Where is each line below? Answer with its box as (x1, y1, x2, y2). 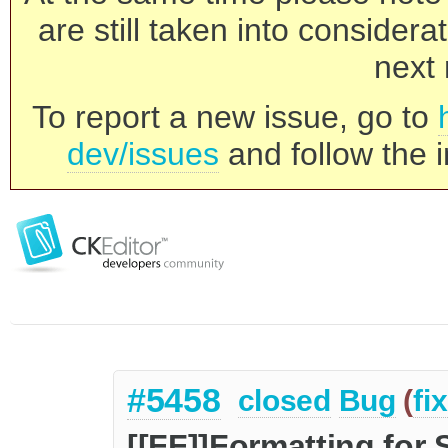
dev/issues (67, 136, 219, 172)
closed (237, 384, 331, 418)
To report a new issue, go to (32, 99, 438, 135)
